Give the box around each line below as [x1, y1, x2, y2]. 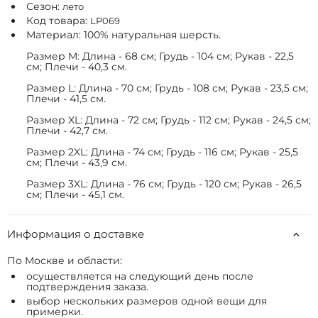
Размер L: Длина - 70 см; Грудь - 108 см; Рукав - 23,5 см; [26, 82, 308, 94]
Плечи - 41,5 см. [26, 92, 106, 105]
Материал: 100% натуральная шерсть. [26, 28, 221, 41]
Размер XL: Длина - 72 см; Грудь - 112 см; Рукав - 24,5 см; [26, 114, 311, 126]
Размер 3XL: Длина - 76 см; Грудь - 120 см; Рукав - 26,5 [26, 177, 302, 190]
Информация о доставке [7, 227, 144, 241]
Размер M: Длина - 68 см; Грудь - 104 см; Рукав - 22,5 [26, 50, 294, 62]
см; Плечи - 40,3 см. [26, 60, 127, 73]
